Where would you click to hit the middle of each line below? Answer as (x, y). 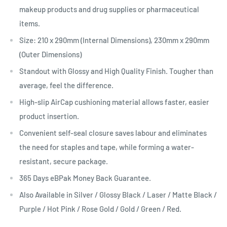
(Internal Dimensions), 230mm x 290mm (144, 40)
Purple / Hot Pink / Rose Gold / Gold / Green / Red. (100, 209)
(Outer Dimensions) (50, 54)
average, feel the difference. (66, 85)
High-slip (35, 102)
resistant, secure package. (64, 161)
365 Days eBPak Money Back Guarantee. (85, 178)
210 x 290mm (58, 40)
